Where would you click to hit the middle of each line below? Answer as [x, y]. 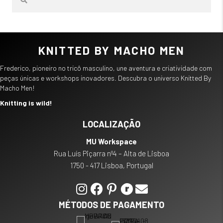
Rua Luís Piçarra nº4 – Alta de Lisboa [111, 153]
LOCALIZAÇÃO [111, 124]
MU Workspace [111, 141]
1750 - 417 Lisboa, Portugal [111, 165]
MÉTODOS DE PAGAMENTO [111, 205]
